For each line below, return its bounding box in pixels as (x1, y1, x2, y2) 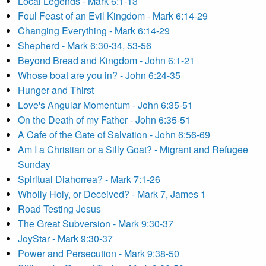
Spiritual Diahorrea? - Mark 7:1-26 (18, 172, 160, 186)
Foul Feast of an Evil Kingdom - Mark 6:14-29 (18, 9, 208, 23)
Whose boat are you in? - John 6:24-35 (18, 68, 180, 82)
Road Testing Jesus (18, 202, 101, 216)
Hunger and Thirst (18, 83, 94, 97)
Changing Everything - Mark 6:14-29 (18, 24, 170, 37)
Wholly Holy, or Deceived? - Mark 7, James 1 (18, 187, 206, 201)
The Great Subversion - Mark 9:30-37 (18, 217, 173, 230)
